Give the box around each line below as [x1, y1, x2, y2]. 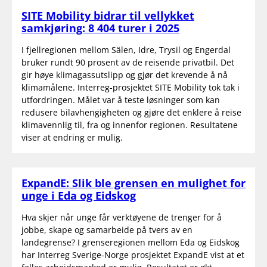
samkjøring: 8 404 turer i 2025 [21, 20, 179, 35]
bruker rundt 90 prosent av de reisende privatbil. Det [21, 56, 234, 68]
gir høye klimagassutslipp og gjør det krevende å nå [21, 69, 228, 80]
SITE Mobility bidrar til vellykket [21, 8, 194, 23]
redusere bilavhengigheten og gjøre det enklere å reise [21, 106, 241, 118]
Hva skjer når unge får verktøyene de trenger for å [21, 211, 222, 223]
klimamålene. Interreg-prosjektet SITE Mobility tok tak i [21, 81, 240, 93]
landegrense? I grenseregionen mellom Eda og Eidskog [21, 236, 240, 248]
